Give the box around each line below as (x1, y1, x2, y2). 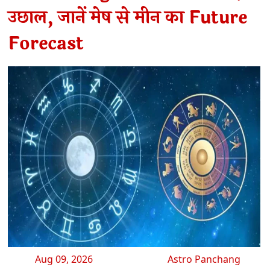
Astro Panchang (168, 252, 241, 266)
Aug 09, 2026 (35, 252, 93, 266)
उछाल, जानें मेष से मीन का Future (8, 4, 247, 32)
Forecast (8, 30, 84, 58)
